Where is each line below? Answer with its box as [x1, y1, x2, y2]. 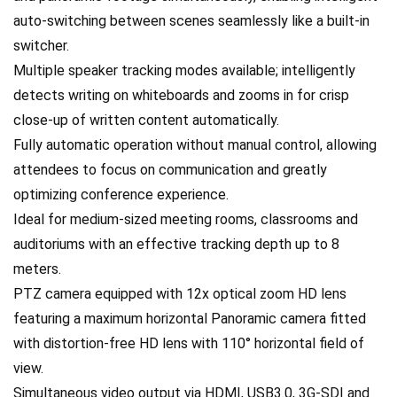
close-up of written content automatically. [13, 112, 279, 128]
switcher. [13, 37, 69, 54]
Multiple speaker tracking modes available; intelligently [13, 62, 355, 79]
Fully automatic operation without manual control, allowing [13, 136, 377, 153]
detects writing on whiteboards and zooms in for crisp [13, 87, 349, 104]
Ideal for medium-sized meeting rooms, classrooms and [13, 211, 358, 228]
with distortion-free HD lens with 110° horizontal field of [13, 335, 364, 352]
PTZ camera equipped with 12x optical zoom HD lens [13, 285, 346, 302]
